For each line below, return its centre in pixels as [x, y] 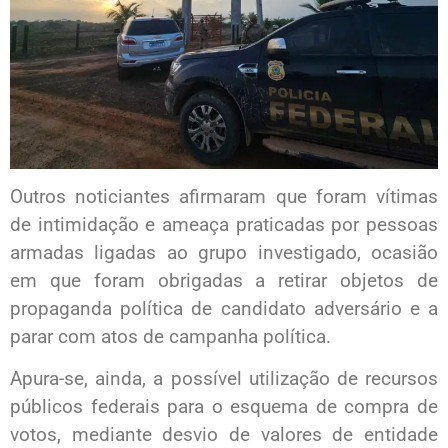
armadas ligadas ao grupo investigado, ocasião [224, 253]
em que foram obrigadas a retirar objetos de [224, 281]
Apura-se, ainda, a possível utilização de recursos [224, 379]
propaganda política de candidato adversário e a [224, 309]
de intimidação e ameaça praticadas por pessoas [224, 225]
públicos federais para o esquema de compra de [224, 407]
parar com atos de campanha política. [170, 337]
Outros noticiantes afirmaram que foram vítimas [224, 197]
